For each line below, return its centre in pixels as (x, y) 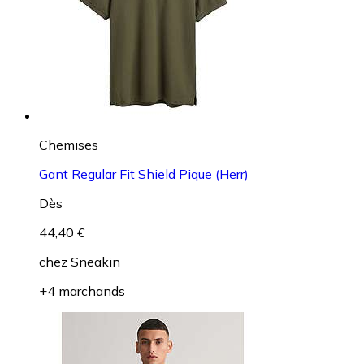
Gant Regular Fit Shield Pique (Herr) (144, 173)
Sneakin (95, 261)
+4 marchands (82, 290)
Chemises (69, 144)
